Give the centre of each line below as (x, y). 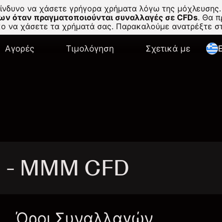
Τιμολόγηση (90, 49)
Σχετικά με (168, 49)
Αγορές (20, 49)
